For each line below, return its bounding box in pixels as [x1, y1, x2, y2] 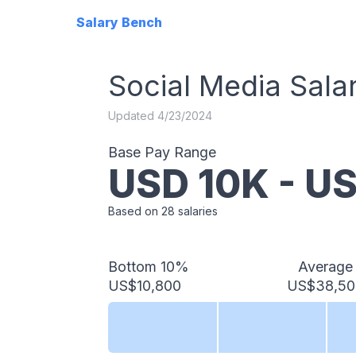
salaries [175, 204, 218, 218]
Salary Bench [76, 14, 162, 30]
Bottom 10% [108, 258, 189, 275]
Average [298, 258, 354, 275]
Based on [108, 204, 161, 218]
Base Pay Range [108, 144, 216, 161]
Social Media [108, 68, 281, 103]
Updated [108, 109, 157, 122]
